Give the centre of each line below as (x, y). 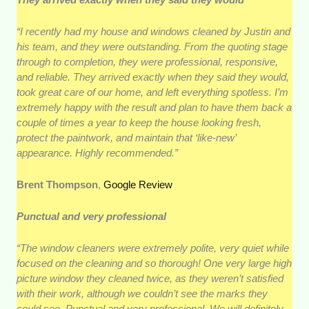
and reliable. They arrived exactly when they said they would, (153, 77)
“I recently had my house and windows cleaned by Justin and (154, 32)
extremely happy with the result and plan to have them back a (154, 108)
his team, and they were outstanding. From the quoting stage (152, 47)
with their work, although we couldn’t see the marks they (142, 294)
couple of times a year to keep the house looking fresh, (139, 123)
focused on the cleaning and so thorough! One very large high (154, 263)
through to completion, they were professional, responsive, (148, 62)
